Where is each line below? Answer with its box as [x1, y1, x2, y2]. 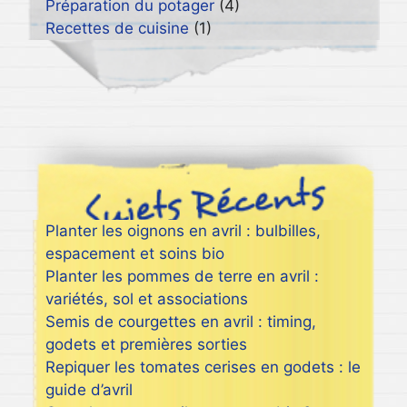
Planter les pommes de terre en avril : [45, 266, 319, 285]
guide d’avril [45, 380, 133, 399]
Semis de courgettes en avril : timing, [45, 312, 316, 331]
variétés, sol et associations [45, 289, 248, 308]
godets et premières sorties [45, 334, 247, 353]
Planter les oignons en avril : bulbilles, [45, 221, 321, 240]
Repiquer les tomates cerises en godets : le [45, 357, 361, 376]
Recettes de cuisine [45, 18, 189, 37]
